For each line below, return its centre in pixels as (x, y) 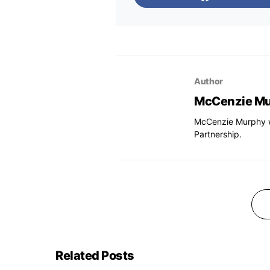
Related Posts (95, 256)
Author (209, 81)
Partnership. (218, 134)
